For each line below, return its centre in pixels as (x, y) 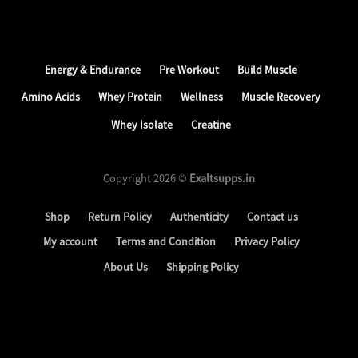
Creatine (211, 125)
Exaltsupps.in (222, 178)
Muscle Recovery (281, 97)
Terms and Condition (165, 242)
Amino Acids (51, 97)
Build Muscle (267, 69)
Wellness (202, 97)
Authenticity (199, 216)
